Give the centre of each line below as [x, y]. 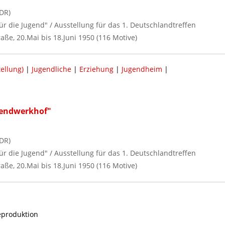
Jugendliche [51, 69]
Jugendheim [142, 69]
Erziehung [96, 69]
